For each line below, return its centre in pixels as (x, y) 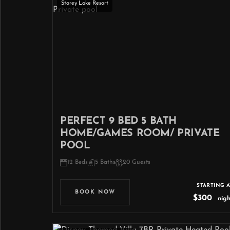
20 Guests (137, 162)
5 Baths (105, 162)
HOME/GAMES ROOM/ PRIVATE (140, 133)
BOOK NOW (95, 192)
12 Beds (78, 162)
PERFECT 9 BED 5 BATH (119, 121)
